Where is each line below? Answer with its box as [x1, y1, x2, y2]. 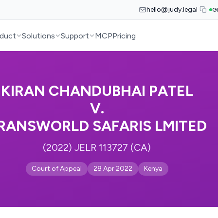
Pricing [112, 31, 136, 40]
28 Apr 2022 [93, 164, 132, 173]
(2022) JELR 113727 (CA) [43, 142, 151, 153]
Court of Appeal [31, 164, 82, 173]
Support [61, 31, 90, 40]
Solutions [22, 31, 55, 40]
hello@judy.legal [146, 5, 198, 14]
